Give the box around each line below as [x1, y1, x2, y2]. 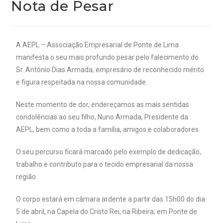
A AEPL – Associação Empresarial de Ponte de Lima [16, 41, 179, 49]
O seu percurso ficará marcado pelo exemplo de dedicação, [16, 148, 202, 156]
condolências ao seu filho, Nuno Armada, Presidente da [16, 113, 189, 121]
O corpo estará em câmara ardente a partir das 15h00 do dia [16, 195, 206, 203]
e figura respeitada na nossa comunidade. [16, 78, 148, 86]
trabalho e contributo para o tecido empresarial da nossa [16, 160, 194, 168]
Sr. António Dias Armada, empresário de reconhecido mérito [16, 66, 205, 74]
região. [16, 173, 38, 181]
